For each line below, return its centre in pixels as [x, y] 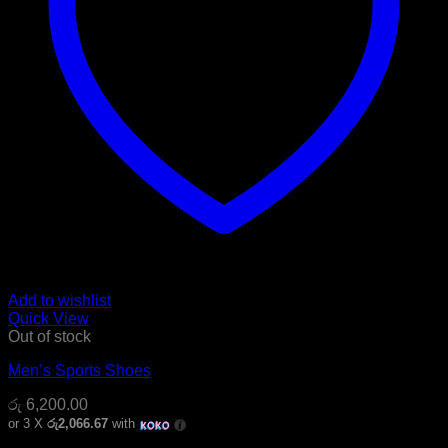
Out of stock [49, 337]
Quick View [48, 319]
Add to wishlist [59, 301]
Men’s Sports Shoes [79, 371]
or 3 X [27, 424]
